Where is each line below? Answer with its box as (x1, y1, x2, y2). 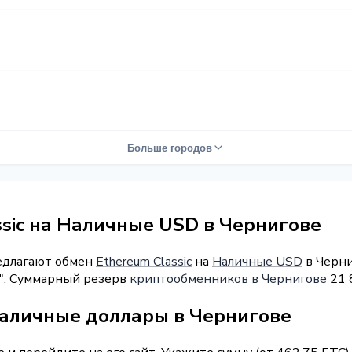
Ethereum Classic (96, 252, 192, 270)
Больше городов (127, 141, 212, 154)
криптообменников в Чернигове (130, 269, 327, 288)
